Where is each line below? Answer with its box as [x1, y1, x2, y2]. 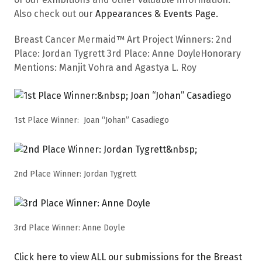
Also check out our [14, 8, 95, 19]
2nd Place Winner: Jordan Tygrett [14, 168, 139, 179]
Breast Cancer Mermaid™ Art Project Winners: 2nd [14, 33, 232, 45]
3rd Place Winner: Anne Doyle [14, 222, 125, 233]
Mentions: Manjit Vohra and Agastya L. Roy [14, 61, 196, 73]
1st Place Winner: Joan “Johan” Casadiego [14, 115, 169, 125]
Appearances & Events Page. [95, 8, 218, 19]
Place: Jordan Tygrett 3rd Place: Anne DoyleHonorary [14, 47, 241, 59]
